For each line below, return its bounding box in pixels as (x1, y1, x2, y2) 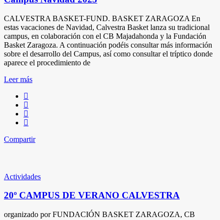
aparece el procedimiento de (4, 58, 90, 67)
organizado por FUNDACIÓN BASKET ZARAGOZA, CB (4, 210, 195, 219)
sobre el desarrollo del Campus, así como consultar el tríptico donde (4, 49, 213, 58)
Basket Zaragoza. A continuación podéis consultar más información (4, 40, 212, 49)
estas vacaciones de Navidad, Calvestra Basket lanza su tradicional (4, 23, 210, 31)
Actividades (4, 172, 41, 181)
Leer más (4, 75, 32, 83)
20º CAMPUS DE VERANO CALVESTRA (4, 190, 180, 201)
